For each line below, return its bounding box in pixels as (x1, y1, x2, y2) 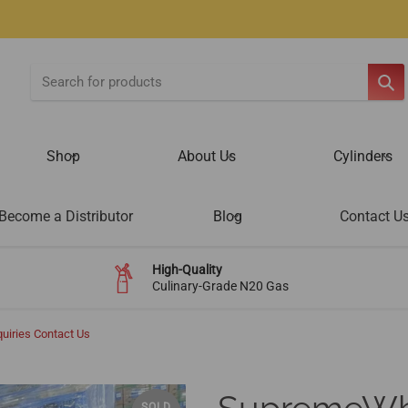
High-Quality (151, 262, 222, 278)
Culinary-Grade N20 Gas (151, 279, 289, 294)
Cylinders (332, 147, 393, 165)
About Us (177, 147, 236, 165)
